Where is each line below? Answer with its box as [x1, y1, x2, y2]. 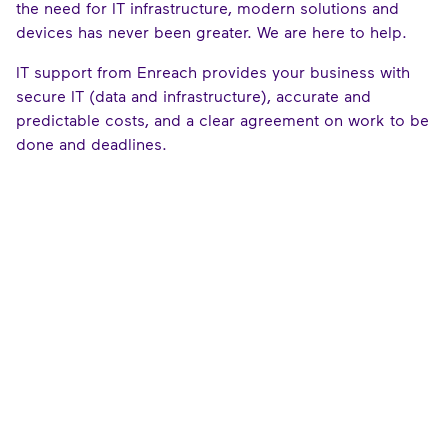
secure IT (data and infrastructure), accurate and [16, 85, 371, 105]
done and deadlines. [16, 133, 177, 153]
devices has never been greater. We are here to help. [16, 21, 417, 41]
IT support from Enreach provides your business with [16, 61, 410, 81]
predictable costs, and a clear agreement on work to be [16, 109, 429, 129]
